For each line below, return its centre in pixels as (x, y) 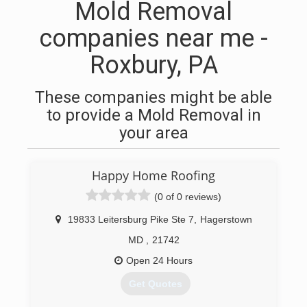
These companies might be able (153, 97)
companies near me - (153, 38)
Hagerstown (226, 219)
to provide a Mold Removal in (153, 115)
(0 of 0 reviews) (188, 197)
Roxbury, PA (153, 65)
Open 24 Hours (159, 260)
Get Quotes (155, 284)
